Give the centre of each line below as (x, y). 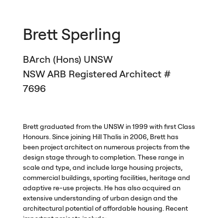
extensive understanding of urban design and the (100, 198)
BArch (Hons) (53, 59)
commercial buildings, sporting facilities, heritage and (106, 178)
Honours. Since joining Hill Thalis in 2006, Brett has (100, 137)
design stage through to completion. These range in (103, 157)
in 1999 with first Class (159, 127)
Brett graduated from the (63, 127)
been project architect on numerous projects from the (106, 147)
